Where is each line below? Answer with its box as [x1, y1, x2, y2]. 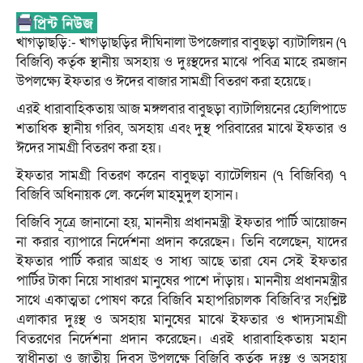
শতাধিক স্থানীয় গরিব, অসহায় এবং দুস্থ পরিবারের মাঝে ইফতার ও [16, 119, 347, 139]
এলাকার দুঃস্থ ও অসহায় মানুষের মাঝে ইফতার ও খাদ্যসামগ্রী [16, 310, 347, 330]
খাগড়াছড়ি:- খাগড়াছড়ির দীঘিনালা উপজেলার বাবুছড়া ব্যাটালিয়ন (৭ [16, 33, 347, 53]
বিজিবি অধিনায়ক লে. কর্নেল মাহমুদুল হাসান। [16, 186, 239, 205]
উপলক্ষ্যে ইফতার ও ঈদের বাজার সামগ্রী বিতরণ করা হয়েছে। [16, 72, 312, 92]
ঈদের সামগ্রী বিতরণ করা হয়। [16, 139, 162, 158]
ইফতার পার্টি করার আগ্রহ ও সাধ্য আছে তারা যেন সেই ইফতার [16, 252, 347, 271]
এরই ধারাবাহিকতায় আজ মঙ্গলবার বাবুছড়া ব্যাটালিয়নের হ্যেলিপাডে [16, 100, 347, 119]
